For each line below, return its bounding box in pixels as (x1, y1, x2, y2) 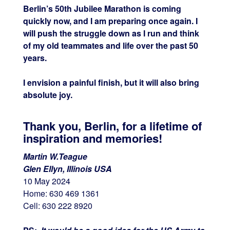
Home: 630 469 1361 (23, 187, 100, 200)
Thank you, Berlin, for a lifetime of (23, 118, 202, 135)
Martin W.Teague (23, 150, 87, 163)
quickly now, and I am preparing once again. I (23, 15, 198, 27)
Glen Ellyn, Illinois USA (23, 163, 112, 175)
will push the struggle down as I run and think (23, 27, 199, 40)
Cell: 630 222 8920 (23, 200, 92, 212)
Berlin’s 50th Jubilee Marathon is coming (23, 3, 181, 15)
